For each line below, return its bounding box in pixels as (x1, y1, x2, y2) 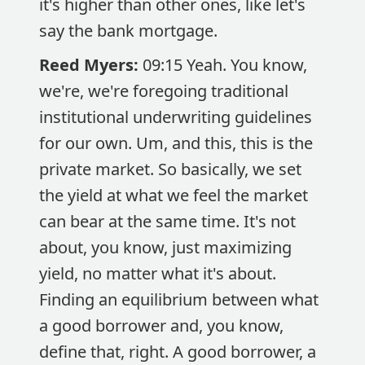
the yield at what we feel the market (39, 184, 308, 206)
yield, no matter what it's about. (39, 262, 276, 284)
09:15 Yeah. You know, (143, 54, 307, 76)
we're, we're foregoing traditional (39, 80, 288, 102)
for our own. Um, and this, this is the (39, 132, 313, 154)
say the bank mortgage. (39, 20, 218, 42)
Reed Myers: (39, 54, 143, 76)
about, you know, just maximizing (39, 236, 292, 258)
